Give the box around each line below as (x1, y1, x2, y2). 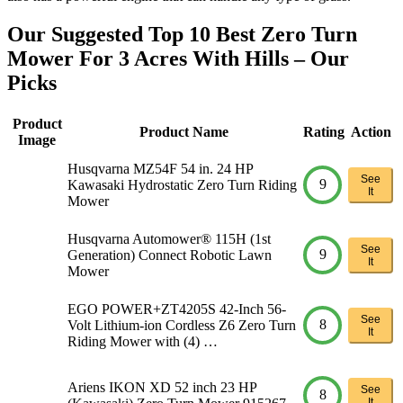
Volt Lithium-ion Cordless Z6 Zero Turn (67, 317, 296, 333)
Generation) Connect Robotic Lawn (67, 246, 272, 263)
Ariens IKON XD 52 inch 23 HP (67, 379, 256, 395)
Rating (303, 123, 345, 139)
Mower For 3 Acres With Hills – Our (7, 46, 349, 70)
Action (350, 123, 391, 139)
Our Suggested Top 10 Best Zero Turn (7, 22, 357, 46)
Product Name (139, 123, 228, 139)
